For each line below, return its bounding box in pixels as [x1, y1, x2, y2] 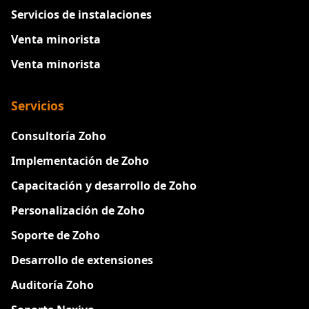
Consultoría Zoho [11, 128, 106, 144]
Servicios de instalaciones [11, 7, 152, 23]
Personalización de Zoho [11, 203, 145, 219]
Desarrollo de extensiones [11, 252, 153, 268]
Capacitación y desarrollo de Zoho [11, 178, 197, 194]
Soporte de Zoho [11, 228, 100, 243]
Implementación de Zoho [11, 153, 149, 169]
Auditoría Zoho [11, 277, 94, 293]
